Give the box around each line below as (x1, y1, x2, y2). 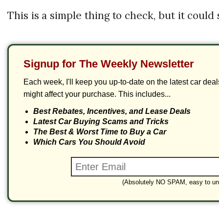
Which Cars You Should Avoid (33, 138, 145, 147)
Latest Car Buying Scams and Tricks (33, 117, 169, 126)
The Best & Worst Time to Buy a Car (33, 128, 166, 136)
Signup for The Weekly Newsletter (23, 58, 194, 70)
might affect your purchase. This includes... (23, 90, 171, 99)
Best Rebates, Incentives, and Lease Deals (33, 107, 191, 116)
